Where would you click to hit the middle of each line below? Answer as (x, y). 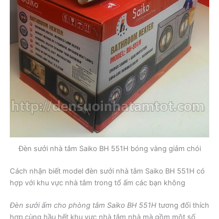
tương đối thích (183, 206)
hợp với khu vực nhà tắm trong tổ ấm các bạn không (98, 183)
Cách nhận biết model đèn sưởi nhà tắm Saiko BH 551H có (107, 171)
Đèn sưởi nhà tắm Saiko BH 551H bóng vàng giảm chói (109, 149)
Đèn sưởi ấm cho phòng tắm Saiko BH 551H (83, 206)
